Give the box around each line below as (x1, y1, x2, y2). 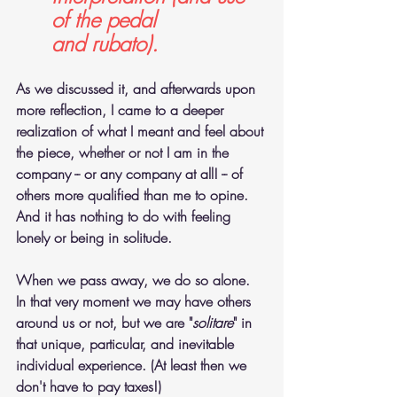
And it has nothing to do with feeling (16, 206, 235, 226)
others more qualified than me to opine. (16, 185, 253, 205)
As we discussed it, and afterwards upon (16, 79, 260, 98)
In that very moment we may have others (16, 292, 255, 311)
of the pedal (51, 5, 162, 34)
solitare (192, 313, 233, 332)
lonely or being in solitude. (16, 228, 172, 247)
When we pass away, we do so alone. (16, 270, 254, 290)
